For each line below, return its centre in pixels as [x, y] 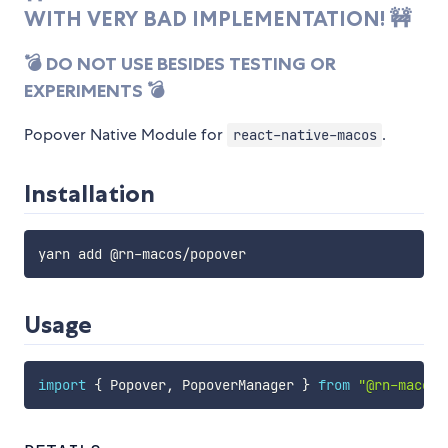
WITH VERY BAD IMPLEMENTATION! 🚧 [217, 19]
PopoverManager [237, 384]
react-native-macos [304, 134]
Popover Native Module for [125, 134]
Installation [89, 193]
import [61, 384]
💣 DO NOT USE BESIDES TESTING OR [180, 63]
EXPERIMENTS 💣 [94, 90]
